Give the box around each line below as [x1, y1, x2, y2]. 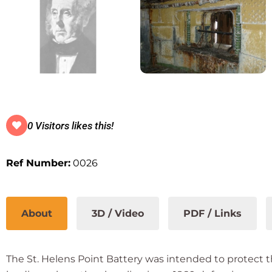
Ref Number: [6, 157, 70, 169]
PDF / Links [183, 208, 242, 220]
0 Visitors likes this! [27, 119, 114, 132]
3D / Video [92, 208, 144, 220]
